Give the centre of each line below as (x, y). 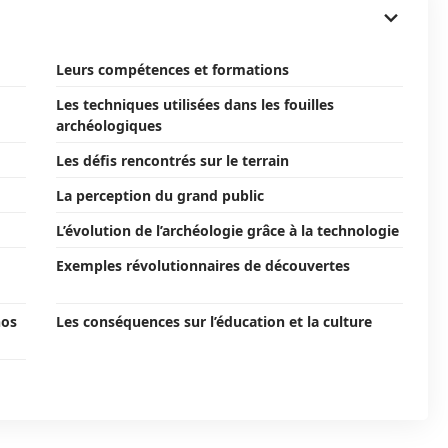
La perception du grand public (160, 195)
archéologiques (109, 125)
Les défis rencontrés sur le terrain (172, 160)
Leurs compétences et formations (172, 69)
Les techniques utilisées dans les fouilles (195, 104)
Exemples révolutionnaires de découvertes (203, 265)
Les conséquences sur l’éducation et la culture (214, 321)
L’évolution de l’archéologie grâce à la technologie (227, 230)
